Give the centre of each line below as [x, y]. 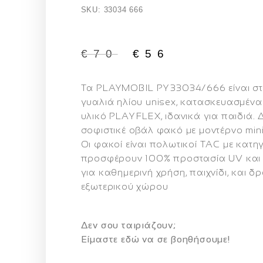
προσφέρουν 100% [127, 158]
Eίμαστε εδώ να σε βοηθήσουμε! [155, 239]
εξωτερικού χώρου [124, 186]
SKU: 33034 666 [112, 9]
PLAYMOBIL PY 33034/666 [161, 87]
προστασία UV [208, 158]
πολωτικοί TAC [185, 144]
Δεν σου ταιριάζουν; [128, 225]
